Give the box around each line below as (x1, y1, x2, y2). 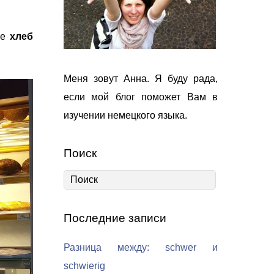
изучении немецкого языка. (64, 110, 187, 120)
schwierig (64, 261, 105, 271)
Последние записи (64, 212, 166, 224)
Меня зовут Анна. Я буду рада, (64, 73, 218, 84)
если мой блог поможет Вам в (64, 92, 218, 102)
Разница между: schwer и (64, 242, 218, 253)
